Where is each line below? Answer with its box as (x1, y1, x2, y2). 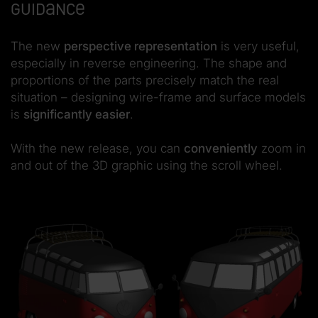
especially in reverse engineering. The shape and (11, 56, 287, 71)
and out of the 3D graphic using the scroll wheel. (11, 158, 283, 173)
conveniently (184, 141, 258, 156)
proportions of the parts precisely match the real (11, 73, 279, 88)
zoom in (258, 141, 306, 156)
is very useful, (217, 39, 300, 54)
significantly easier (23, 107, 130, 122)
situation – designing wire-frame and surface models (11, 90, 306, 105)
